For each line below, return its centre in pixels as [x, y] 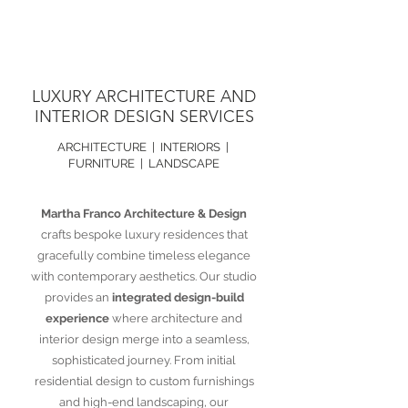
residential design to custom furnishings [144, 381]
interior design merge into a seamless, [144, 339]
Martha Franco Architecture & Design [144, 214]
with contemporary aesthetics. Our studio [144, 276]
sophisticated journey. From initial [144, 360]
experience [77, 318]
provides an [78, 297]
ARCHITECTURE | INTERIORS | [144, 147]
